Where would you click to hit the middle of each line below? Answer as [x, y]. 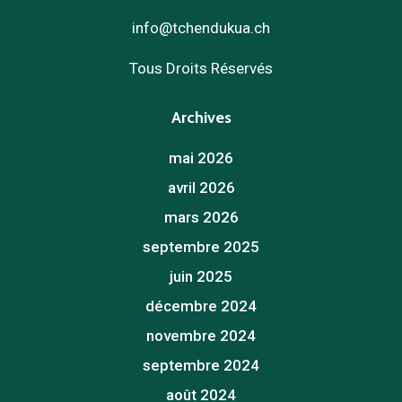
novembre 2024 [201, 336]
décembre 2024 [201, 306]
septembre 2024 [201, 366]
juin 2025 [201, 277]
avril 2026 [201, 188]
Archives [201, 118]
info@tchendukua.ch [201, 28]
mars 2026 [201, 218]
